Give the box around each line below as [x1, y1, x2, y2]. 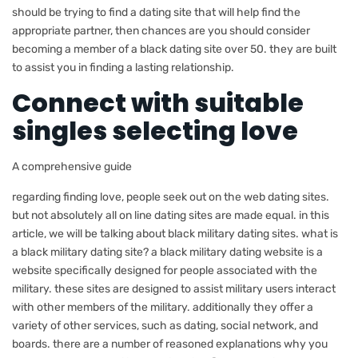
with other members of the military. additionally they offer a [12, 300, 313, 314]
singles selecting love [12, 113, 298, 149]
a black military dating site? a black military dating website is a [12, 245, 323, 259]
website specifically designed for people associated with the [12, 264, 317, 277]
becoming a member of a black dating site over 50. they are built [12, 42, 336, 56]
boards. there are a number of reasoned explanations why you [12, 337, 328, 351]
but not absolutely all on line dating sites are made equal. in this [12, 209, 329, 222]
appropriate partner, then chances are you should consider [12, 24, 310, 38]
